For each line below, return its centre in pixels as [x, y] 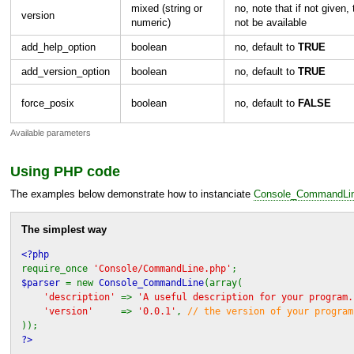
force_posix [48, 103]
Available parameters [51, 133]
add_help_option [58, 47]
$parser [43, 282]
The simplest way [64, 229]
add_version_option [66, 71]
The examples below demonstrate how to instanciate [132, 194]
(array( [223, 282]
